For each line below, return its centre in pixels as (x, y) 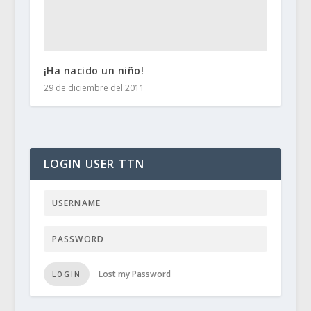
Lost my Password (134, 274)
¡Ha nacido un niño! (94, 70)
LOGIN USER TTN (94, 163)
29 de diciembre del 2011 (94, 87)
